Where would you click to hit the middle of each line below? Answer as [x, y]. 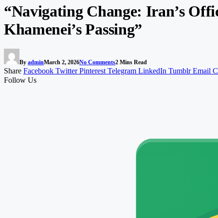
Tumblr [180, 71]
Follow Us [20, 80]
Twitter [66, 71]
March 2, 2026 [62, 62]
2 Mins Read [131, 62]
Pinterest [92, 71]
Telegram [122, 71]
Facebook [38, 71]
